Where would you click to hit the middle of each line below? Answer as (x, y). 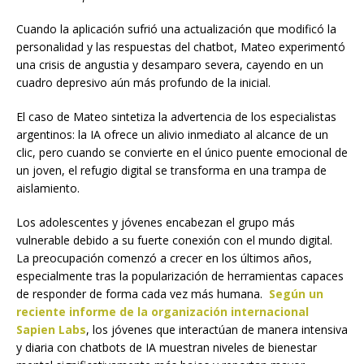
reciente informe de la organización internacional (162, 312)
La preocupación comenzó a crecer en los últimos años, (164, 258)
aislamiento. (48, 188)
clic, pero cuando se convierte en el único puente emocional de (182, 153)
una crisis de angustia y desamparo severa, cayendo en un (170, 65)
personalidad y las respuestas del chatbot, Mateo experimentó (181, 47)
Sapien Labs (51, 330)
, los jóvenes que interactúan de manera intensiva (217, 330)
